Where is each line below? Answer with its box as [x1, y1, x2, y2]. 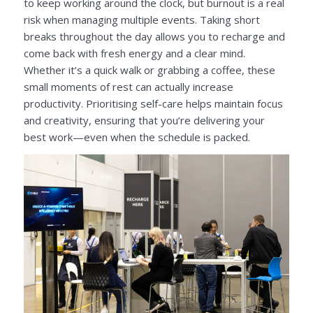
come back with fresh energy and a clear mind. [23, 46, 245, 61]
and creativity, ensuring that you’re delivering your [23, 113, 265, 128]
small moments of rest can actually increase [23, 80, 233, 94]
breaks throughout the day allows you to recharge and [23, 29, 285, 44]
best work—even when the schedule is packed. [23, 130, 250, 145]
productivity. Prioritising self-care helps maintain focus [23, 96, 283, 111]
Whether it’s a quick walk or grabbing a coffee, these [23, 63, 275, 78]
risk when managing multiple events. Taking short [23, 13, 260, 27]
